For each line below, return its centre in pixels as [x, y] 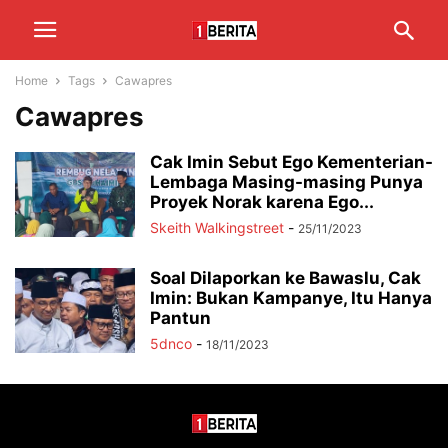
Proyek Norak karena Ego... [262, 202]
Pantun [180, 318]
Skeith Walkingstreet [217, 227]
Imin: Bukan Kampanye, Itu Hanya [291, 298]
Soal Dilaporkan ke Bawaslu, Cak [285, 278]
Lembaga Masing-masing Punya [286, 182]
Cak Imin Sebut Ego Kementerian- [291, 162]
